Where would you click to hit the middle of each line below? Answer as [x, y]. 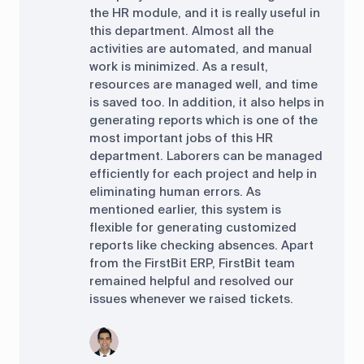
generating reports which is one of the [203, 120]
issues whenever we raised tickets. [191, 299]
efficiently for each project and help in [203, 174]
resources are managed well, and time [203, 84]
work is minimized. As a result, [178, 67]
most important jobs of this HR [181, 138]
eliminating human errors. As [175, 192]
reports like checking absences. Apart [201, 245]
